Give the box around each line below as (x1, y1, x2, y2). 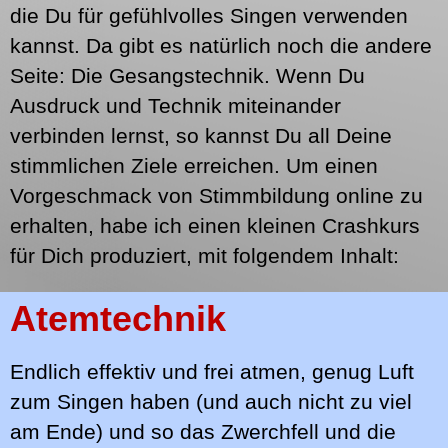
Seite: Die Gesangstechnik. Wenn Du (10, 63, 365, 88)
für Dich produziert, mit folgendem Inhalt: (10, 243, 399, 268)
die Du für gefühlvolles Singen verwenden (10, 3, 408, 28)
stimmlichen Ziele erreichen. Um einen (10, 153, 378, 178)
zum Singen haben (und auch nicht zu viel (10, 389, 412, 414)
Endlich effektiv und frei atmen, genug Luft (10, 359, 414, 384)
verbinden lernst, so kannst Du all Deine (10, 123, 392, 148)
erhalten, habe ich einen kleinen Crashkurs (10, 213, 420, 238)
